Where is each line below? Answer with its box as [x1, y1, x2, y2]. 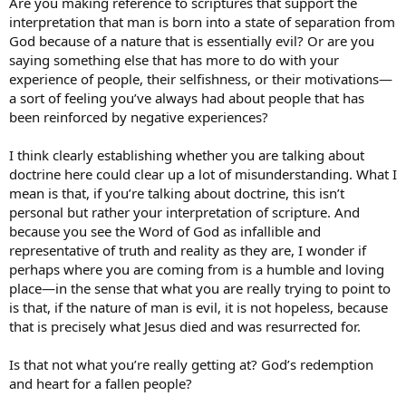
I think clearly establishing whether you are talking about [9, 146, 364, 164]
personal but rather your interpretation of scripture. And [9, 203, 360, 221]
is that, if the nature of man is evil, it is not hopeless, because [9, 298, 388, 316]
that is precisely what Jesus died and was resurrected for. [9, 317, 361, 335]
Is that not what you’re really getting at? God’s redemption [9, 355, 373, 373]
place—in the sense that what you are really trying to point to [9, 279, 391, 297]
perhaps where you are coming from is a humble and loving [9, 260, 384, 278]
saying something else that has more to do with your [9, 51, 339, 69]
